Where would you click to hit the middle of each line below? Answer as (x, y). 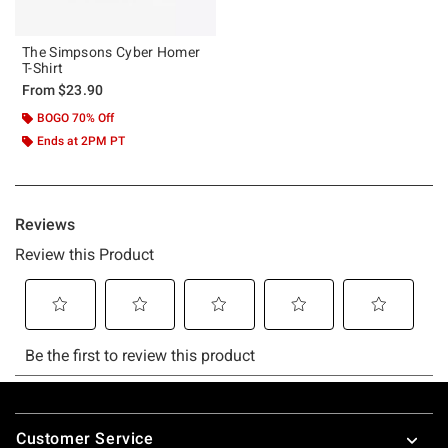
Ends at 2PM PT (81, 140)
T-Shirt (43, 67)
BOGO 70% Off (75, 117)
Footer (39, 415)
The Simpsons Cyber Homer (111, 51)
